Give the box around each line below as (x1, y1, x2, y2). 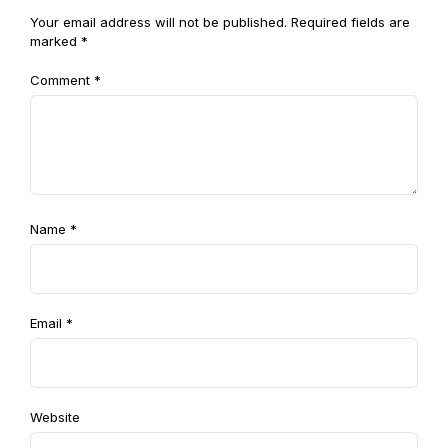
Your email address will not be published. (30, 14, 287, 30)
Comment (30, 72, 94, 88)
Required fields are (291, 14, 410, 30)
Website (30, 409, 80, 425)
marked (30, 33, 81, 49)
